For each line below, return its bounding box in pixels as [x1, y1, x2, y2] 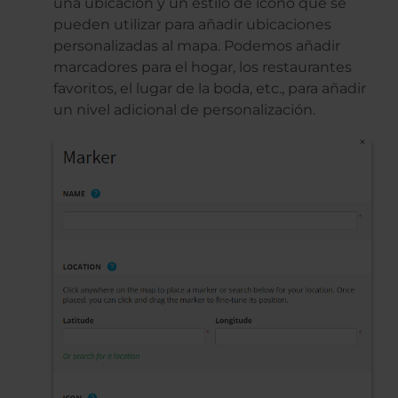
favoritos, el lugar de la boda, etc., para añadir [53, 80, 366, 98]
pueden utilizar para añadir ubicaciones [53, 16, 331, 34]
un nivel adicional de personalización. [53, 101, 315, 119]
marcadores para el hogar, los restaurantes [53, 59, 352, 76]
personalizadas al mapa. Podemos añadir [53, 37, 340, 55]
